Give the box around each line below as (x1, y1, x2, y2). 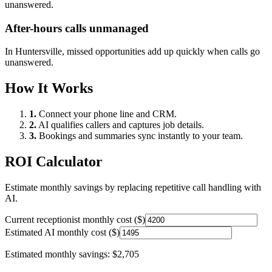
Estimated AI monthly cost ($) (5, 226, 120, 237)
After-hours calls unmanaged (5, 21, 149, 35)
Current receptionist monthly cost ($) (5, 214, 145, 225)
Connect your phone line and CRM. (36, 109, 177, 120)
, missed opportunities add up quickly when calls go (62, 46, 260, 57)
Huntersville (15, 46, 62, 57)
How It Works (5, 80, 93, 97)
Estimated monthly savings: (5, 248, 112, 259)
